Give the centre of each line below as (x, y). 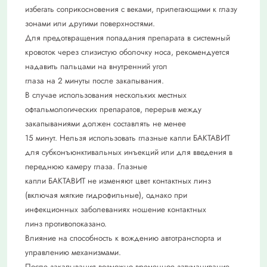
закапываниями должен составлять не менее (105, 124)
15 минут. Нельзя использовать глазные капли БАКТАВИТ (128, 138)
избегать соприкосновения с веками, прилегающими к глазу (131, 10)
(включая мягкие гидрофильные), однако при (106, 195)
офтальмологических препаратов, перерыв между (113, 110)
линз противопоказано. (66, 224)
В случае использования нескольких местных (106, 95)
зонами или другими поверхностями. (90, 24)
